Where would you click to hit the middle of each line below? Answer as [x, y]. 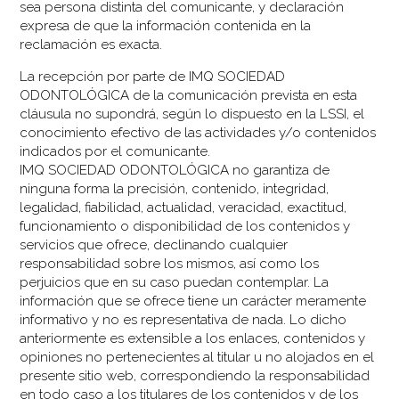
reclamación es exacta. [91, 44]
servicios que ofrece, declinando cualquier [154, 244]
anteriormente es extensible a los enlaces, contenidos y [193, 338]
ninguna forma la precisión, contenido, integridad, [175, 188]
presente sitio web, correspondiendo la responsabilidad [195, 375]
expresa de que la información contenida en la [166, 25]
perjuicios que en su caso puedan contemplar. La [175, 282]
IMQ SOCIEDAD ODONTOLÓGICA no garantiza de [175, 170]
